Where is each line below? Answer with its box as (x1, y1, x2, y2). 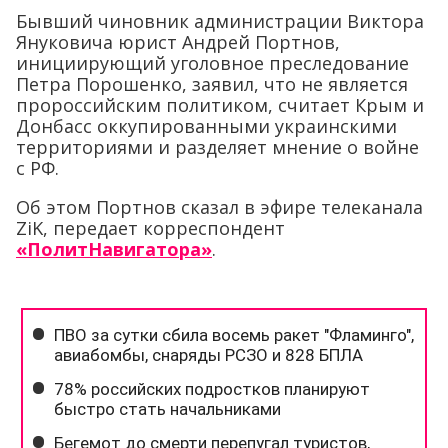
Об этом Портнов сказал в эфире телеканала (16, 195, 423, 219)
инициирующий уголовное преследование (16, 51, 409, 75)
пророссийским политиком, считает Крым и (16, 93, 424, 117)
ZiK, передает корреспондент (16, 216, 285, 240)
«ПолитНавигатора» (16, 237, 212, 261)
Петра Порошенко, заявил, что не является (16, 72, 408, 96)
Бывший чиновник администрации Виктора (16, 9, 424, 33)
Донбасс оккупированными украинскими (16, 114, 397, 138)
